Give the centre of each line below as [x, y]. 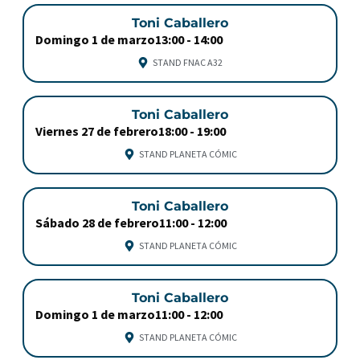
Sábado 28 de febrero [97, 223]
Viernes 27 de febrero [97, 131]
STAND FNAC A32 [188, 63]
